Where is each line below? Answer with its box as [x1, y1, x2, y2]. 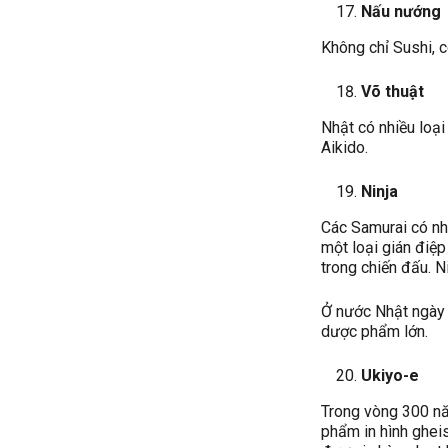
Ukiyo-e [361, 365, 420, 385]
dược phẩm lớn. [321, 321, 429, 341]
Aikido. [321, 137, 369, 157]
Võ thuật [361, 81, 425, 101]
